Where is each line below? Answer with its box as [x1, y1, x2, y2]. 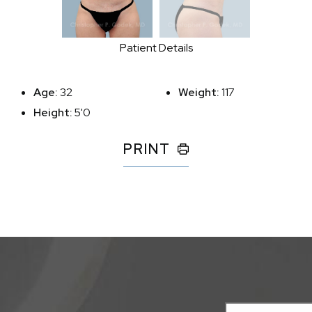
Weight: [178, 84, 221, 100]
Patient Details [119, 40, 193, 55]
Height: [33, 104, 75, 120]
